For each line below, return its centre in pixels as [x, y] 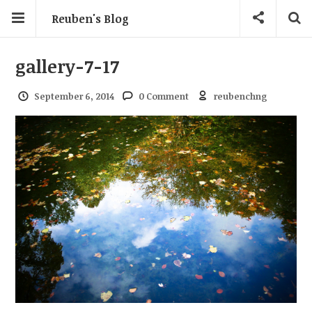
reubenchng [240, 96]
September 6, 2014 [74, 96]
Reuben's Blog [90, 19]
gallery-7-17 [68, 65]
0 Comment [164, 96]
